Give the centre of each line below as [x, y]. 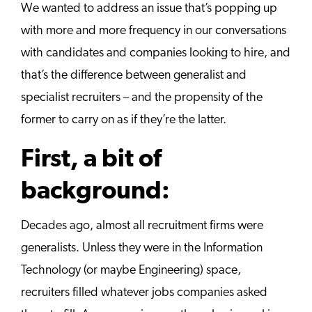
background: [95, 192]
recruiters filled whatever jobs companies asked [144, 292]
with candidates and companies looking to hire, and [156, 53]
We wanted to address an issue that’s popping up [149, 8]
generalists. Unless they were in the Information [142, 248]
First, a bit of [91, 160]
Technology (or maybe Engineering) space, [131, 270]
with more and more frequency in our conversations [154, 31]
